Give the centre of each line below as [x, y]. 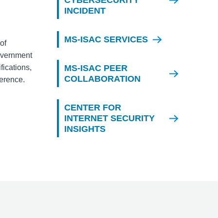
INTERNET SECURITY [109, 118]
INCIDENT [85, 11]
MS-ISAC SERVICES [106, 39]
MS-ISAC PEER [96, 68]
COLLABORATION [102, 79]
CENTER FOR [93, 108]
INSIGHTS [85, 129]
